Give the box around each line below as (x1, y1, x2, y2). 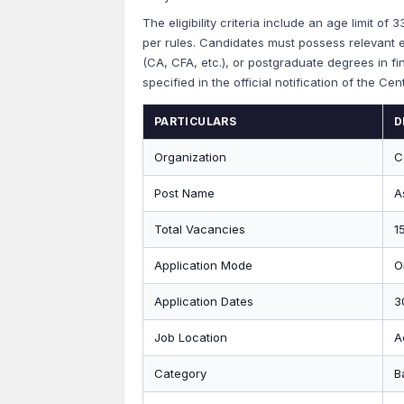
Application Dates (154, 294, 253, 308)
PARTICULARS (154, 115, 236, 128)
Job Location (154, 330, 227, 344)
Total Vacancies (154, 222, 245, 236)
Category (154, 366, 207, 381)
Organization (154, 150, 226, 164)
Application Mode (154, 258, 252, 272)
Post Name (154, 186, 215, 200)
